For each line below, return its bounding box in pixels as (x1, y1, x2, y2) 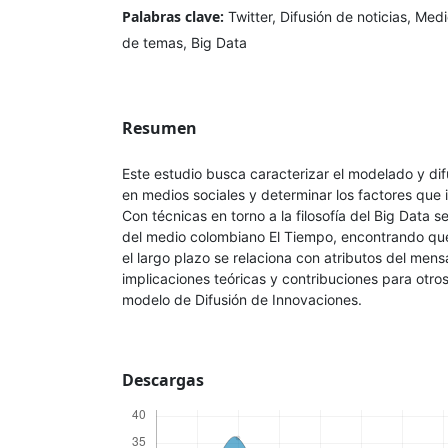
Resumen (122, 116, 197, 139)
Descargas (122, 369, 204, 391)
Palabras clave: (122, 6, 228, 26)
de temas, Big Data (122, 33, 247, 51)
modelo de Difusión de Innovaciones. (122, 291, 362, 308)
